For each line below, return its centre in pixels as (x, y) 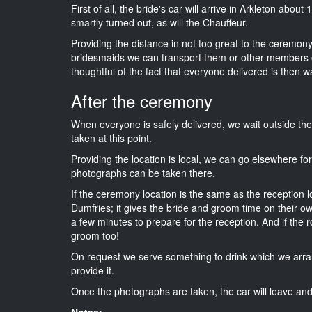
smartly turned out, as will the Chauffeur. (159, 22)
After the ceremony (142, 100)
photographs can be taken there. (143, 172)
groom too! (95, 235)
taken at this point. (111, 138)
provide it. (93, 270)
